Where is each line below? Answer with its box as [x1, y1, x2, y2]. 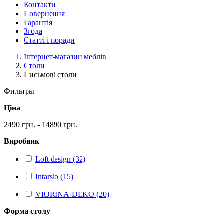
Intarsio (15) [35, 172, 73, 181]
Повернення [24, 9, 65, 18]
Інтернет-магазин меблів [24, 53, 106, 61]
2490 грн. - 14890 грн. [4, 120, 77, 129]
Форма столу [4, 207, 50, 215]
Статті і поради [24, 36, 75, 44]
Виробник [4, 137, 39, 145]
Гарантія [24, 18, 52, 27]
